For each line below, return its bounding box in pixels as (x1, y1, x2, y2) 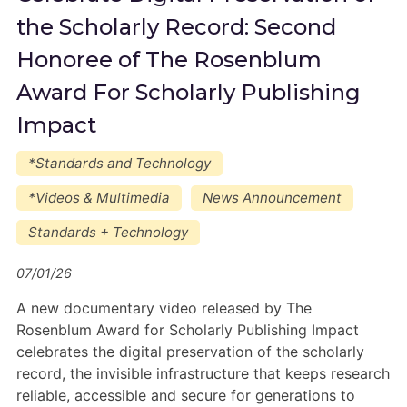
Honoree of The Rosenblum (15, 46, 322, 73)
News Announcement (202, 189, 342, 206)
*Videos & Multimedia (27, 189, 170, 206)
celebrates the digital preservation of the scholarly (15, 342, 364, 361)
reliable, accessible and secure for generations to (15, 386, 355, 404)
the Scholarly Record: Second (15, 14, 336, 40)
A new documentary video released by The (15, 299, 312, 317)
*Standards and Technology (27, 154, 211, 172)
